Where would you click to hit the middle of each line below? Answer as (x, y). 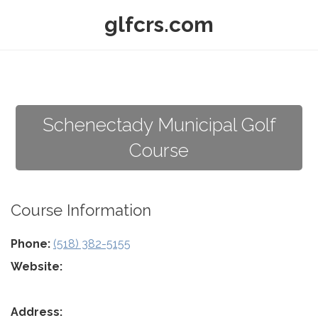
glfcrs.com (159, 24)
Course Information (81, 210)
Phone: (31, 244)
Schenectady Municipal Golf (159, 125)
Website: (37, 267)
